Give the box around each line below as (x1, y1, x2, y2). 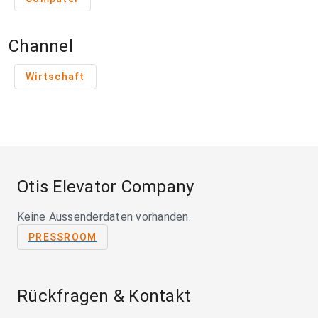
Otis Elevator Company (17, 177, 194, 197)
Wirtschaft (26, 71, 85, 83)
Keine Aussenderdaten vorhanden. (17, 210, 191, 224)
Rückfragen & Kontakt (17, 286, 191, 307)
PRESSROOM (28, 231, 97, 243)
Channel (9, 36, 73, 57)
